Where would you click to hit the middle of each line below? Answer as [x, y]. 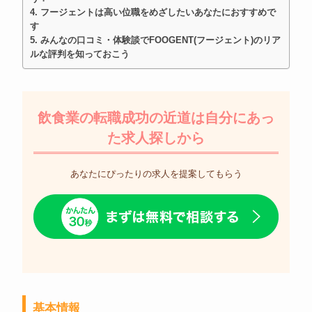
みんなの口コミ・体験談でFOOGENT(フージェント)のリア [160, 40]
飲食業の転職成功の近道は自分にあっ [156, 118]
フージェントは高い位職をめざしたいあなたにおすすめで [158, 13]
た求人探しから [156, 138]
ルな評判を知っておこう [79, 54]
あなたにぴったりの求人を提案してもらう [156, 174]
